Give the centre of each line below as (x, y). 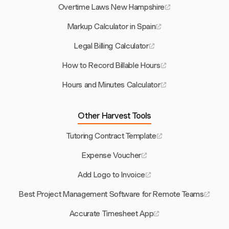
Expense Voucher (111, 156)
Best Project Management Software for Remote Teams (111, 194)
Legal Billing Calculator (111, 46)
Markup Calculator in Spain (111, 27)
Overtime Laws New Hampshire (111, 7)
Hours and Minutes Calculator (111, 85)
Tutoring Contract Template (111, 136)
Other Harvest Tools (114, 116)
